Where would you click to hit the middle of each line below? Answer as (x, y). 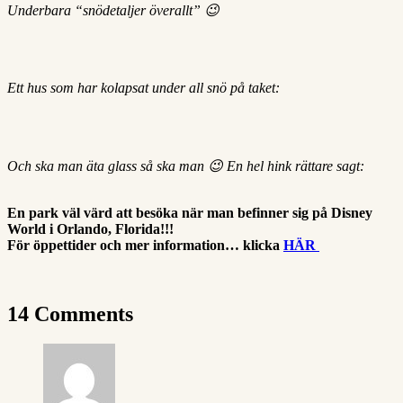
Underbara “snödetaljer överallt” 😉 (113, 10)
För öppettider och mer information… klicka (145, 245)
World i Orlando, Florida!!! (90, 228)
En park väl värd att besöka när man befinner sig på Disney (190, 212)
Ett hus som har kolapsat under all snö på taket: (143, 87)
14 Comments (70, 313)
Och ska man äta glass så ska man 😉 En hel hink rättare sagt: (186, 166)
